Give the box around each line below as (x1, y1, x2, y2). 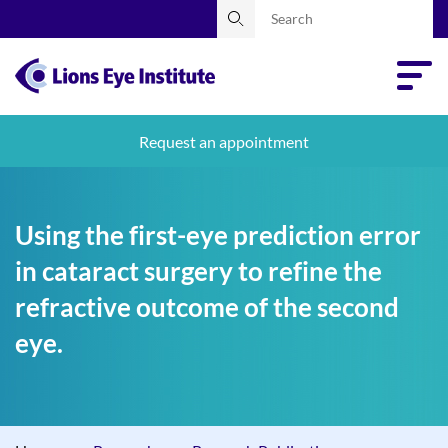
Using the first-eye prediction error (15, 219, 421, 252)
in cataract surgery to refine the (15, 255, 382, 288)
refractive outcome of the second (15, 291, 399, 324)
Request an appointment (139, 132, 309, 152)
